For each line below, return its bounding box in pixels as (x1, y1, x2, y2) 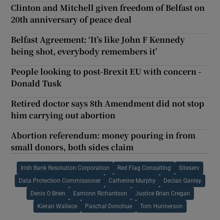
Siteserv (179, 165, 199, 171)
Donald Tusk (11, 77, 62, 89)
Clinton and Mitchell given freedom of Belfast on (11, 1, 205, 13)
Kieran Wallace (37, 203, 77, 209)
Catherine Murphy (109, 177, 156, 184)
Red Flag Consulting (117, 165, 171, 171)
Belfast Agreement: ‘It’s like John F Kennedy (11, 33, 185, 45)
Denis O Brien (30, 190, 65, 196)
